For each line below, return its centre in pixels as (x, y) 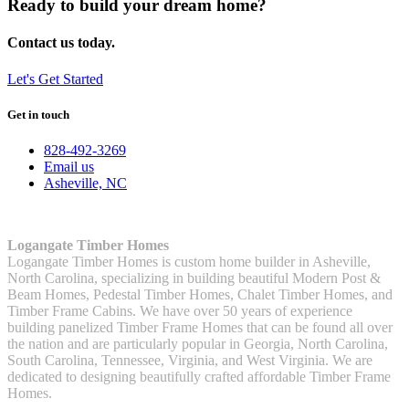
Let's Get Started (55, 79)
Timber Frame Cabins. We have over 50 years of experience (180, 310)
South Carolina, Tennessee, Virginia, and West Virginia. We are (190, 360)
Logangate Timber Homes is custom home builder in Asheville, (189, 261)
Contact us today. (61, 43)
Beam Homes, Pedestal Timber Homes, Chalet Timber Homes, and (200, 294)
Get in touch (38, 114)
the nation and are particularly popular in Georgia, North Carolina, (198, 343)
